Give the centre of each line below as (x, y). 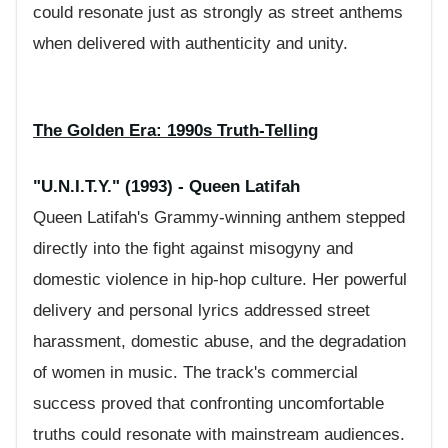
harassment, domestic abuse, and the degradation (219, 342)
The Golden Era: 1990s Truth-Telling (175, 130)
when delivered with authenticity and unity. (190, 44)
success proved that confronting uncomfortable (208, 404)
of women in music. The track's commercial (195, 373)
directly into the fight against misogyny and (193, 249)
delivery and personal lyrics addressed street (201, 311)
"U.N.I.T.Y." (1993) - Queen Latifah (166, 187)
